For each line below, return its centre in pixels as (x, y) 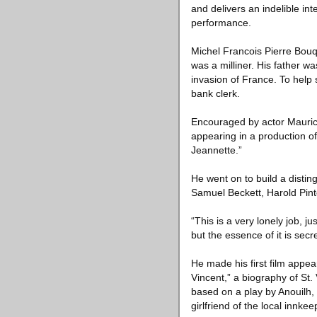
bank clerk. (215, 93)
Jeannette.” (217, 150)
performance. (221, 23)
